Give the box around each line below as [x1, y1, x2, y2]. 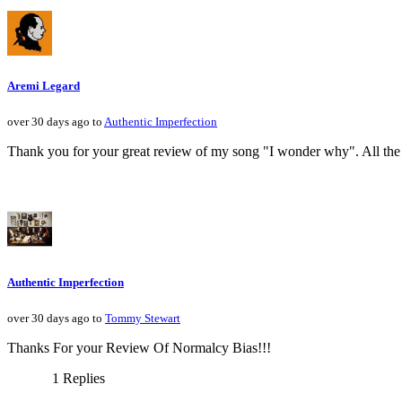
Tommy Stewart [105, 310, 180, 325]
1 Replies [52, 370, 105, 386]
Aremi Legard [7, 79, 80, 93]
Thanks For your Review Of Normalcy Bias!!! [7, 339, 271, 355]
